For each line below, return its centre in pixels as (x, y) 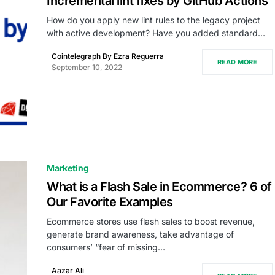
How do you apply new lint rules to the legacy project (153, 20)
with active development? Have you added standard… (156, 33)
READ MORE (237, 62)
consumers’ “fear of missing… (106, 247)
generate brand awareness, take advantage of (140, 234)
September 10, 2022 (87, 67)
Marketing (68, 168)
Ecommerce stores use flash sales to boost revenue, (151, 221)
